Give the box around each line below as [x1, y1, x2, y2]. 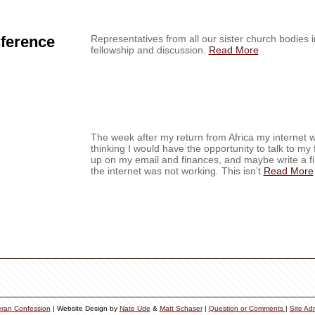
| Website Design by [50, 304, 120, 312]
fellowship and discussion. [90, 44, 209, 56]
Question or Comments [208, 304, 285, 312]
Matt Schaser [159, 304, 202, 312]
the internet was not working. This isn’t [90, 165, 264, 176]
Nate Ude [119, 304, 150, 312]
